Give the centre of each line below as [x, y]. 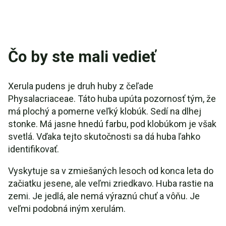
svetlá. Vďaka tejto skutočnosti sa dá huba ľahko [104, 136]
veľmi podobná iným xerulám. [67, 209]
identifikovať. [34, 149]
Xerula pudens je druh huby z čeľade [81, 86]
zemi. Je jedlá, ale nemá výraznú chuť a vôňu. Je [104, 196]
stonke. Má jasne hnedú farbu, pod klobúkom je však [112, 124]
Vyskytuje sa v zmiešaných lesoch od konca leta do [111, 171]
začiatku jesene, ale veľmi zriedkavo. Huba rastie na [111, 183]
